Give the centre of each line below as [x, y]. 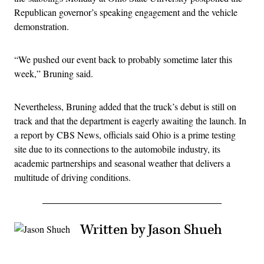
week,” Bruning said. [54, 73]
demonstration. [42, 26]
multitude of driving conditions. [72, 177]
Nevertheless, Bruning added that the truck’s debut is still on [125, 106]
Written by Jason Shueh [151, 230]
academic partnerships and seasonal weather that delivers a [122, 163]
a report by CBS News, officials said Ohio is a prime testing [125, 134]
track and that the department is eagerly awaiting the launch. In [130, 120]
